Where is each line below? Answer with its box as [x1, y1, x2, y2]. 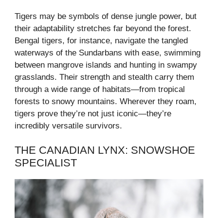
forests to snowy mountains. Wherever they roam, [15, 96, 197, 106]
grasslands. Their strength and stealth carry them [15, 72, 194, 82]
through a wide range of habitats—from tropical [15, 84, 185, 94]
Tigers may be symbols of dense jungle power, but [15, 11, 197, 21]
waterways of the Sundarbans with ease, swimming [15, 48, 200, 57]
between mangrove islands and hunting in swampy [15, 60, 197, 70]
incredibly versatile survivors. [15, 121, 122, 130]
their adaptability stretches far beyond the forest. [15, 23, 191, 33]
